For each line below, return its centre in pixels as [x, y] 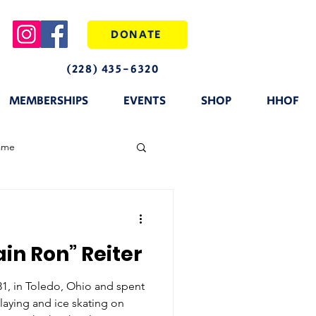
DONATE [136, 35]
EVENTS [144, 101]
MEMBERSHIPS [48, 101]
